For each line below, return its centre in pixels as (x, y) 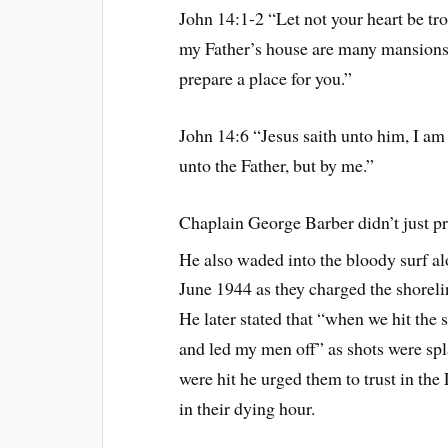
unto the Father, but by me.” (277, 164)
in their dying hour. (247, 408)
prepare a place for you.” (266, 78)
